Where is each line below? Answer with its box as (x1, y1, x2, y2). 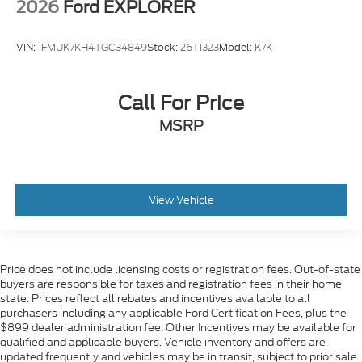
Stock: (147, 40, 180, 54)
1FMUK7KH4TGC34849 (38, 40, 147, 54)
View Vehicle (148, 192, 214, 208)
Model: (219, 40, 255, 54)
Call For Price (118, 89, 244, 118)
